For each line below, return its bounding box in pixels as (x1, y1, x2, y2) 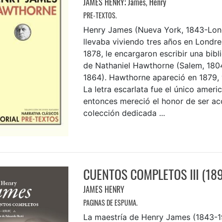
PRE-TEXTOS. (83, 10, 117, 21)
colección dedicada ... (83, 108, 165, 118)
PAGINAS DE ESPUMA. (83, 197, 138, 208)
